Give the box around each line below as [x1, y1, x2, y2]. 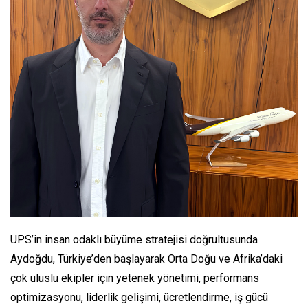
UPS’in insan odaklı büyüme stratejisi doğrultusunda [10, 233, 258, 247]
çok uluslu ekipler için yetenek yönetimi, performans [10, 272, 259, 285]
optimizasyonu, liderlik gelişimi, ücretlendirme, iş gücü [10, 291, 268, 305]
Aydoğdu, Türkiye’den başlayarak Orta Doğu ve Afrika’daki [10, 252, 283, 266]
